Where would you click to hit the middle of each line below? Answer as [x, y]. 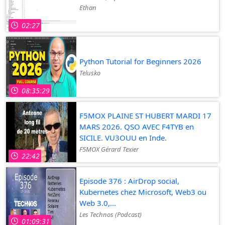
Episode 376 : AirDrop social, [129, 181]
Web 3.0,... [98, 203]
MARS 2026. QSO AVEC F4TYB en [137, 126]
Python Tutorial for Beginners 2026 [140, 61]
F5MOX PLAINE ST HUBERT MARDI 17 [145, 115]
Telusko [90, 73]
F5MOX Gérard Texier [109, 149]
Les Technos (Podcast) [110, 214]
